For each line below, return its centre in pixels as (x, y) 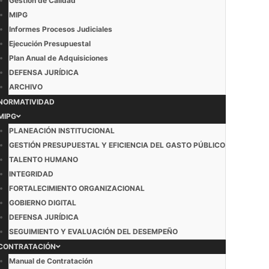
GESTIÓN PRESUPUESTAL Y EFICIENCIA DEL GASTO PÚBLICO (117, 145)
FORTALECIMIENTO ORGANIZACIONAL (77, 188)
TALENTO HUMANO (44, 159)
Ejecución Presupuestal (50, 44)
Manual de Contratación (51, 261)
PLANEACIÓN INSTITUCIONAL (62, 131)
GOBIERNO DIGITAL (43, 203)
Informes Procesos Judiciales (61, 29)
